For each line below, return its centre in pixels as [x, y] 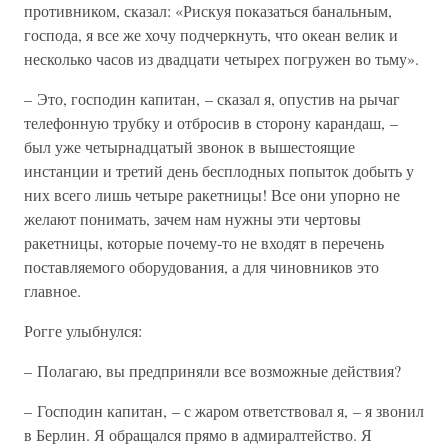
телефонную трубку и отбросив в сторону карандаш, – [211, 122]
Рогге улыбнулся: [83, 330]
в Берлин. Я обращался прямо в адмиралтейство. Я [198, 434]
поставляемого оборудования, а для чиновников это [201, 266]
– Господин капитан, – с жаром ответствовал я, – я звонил [224, 410]
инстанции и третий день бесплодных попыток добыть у [219, 170]
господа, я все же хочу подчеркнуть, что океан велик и [211, 34]
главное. [52, 290]
